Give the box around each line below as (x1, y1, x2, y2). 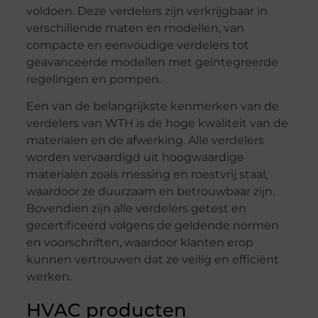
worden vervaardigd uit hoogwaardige (26, 150, 244, 165)
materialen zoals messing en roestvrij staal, (26, 168, 268, 182)
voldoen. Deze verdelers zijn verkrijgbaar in (26, 4, 268, 18)
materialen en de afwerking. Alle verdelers (26, 133, 264, 148)
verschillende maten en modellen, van (26, 21, 244, 35)
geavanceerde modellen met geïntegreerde (26, 55, 278, 69)
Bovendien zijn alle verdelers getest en (26, 202, 246, 216)
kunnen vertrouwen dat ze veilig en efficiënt (26, 253, 279, 267)
